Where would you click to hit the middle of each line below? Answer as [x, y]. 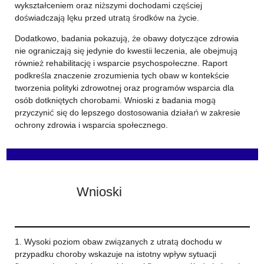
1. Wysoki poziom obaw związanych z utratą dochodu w [118, 242]
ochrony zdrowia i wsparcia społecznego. [91, 125]
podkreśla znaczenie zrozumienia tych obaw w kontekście [122, 75]
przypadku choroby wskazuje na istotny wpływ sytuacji [115, 254]
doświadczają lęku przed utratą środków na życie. [107, 18]
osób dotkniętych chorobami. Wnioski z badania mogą [115, 100]
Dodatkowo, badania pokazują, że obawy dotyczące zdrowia [126, 38]
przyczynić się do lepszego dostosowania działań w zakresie [127, 113]
